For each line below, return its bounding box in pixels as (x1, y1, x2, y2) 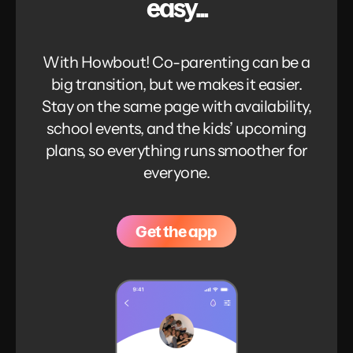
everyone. (143, 162, 210, 182)
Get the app (136, 221, 217, 241)
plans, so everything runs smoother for (45, 140, 308, 160)
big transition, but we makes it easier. (50, 74, 303, 94)
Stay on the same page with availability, (42, 96, 311, 116)
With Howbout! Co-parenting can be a (43, 52, 310, 72)
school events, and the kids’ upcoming (46, 118, 307, 138)
